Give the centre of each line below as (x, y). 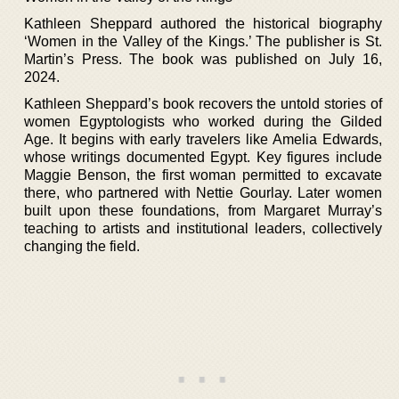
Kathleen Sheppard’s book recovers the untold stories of (203, 103)
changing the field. (82, 246)
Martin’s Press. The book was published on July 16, (203, 59)
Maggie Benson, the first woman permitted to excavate (203, 175)
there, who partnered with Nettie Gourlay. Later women (203, 192)
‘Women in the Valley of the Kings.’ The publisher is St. (203, 41)
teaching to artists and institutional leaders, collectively (203, 228)
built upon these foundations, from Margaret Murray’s (203, 210)
